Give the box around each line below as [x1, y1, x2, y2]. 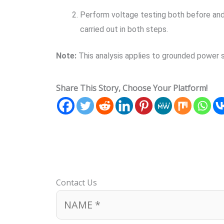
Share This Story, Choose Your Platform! [56, 82, 207, 93]
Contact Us [56, 177, 97, 188]
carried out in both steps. [80, 24, 168, 34]
